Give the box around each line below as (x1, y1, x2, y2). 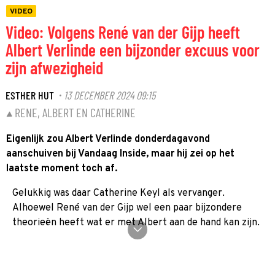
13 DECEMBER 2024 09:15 (64, 88, 155, 102)
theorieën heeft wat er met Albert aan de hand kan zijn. (12, 217, 260, 229)
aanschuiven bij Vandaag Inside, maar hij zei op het (6, 148, 234, 160)
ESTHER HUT (6, 88, 54, 102)
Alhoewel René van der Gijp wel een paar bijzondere (12, 202, 242, 214)
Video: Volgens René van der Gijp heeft (6, 21, 240, 42)
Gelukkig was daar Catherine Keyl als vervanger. (12, 187, 225, 199)
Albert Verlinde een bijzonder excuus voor (6, 39, 260, 60)
